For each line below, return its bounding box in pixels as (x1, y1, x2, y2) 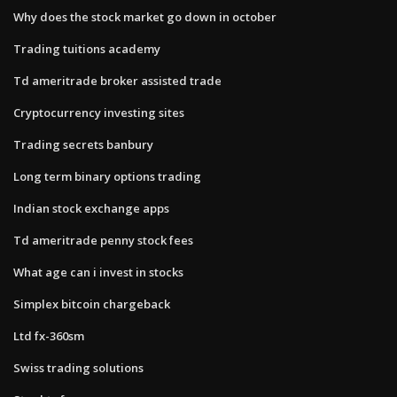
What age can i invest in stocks (13, 263, 183, 280)
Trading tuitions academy (13, 40, 160, 57)
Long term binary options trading (13, 167, 201, 184)
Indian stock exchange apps (13, 199, 169, 216)
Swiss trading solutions (13, 359, 144, 376)
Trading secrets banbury (13, 136, 153, 152)
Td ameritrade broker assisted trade (13, 72, 222, 89)
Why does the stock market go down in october (13, 8, 276, 25)
